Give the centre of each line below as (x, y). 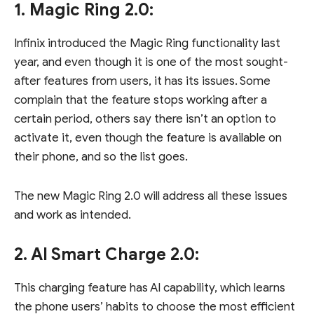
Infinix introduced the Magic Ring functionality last (147, 43)
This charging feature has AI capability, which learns (150, 287)
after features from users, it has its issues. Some (142, 81)
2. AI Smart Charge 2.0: (107, 254)
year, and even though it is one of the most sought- (151, 62)
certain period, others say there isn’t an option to (145, 118)
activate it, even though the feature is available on (148, 137)
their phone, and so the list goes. (101, 156)
